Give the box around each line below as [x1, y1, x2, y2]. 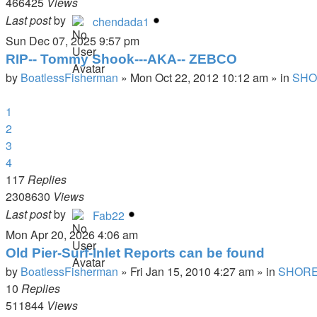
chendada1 [93, 13, 149, 30]
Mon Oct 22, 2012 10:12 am [130, 69, 268, 86]
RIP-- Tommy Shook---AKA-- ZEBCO [6, 52, 237, 67]
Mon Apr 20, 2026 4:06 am [6, 226, 138, 243]
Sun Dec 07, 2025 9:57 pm [6, 33, 139, 49]
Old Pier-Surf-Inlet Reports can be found [6, 246, 265, 260]
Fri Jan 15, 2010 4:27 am [130, 263, 254, 279]
